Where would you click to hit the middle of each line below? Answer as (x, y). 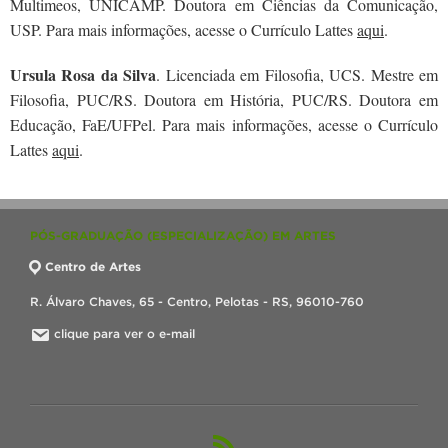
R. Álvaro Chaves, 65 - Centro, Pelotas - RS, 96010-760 (197, 301)
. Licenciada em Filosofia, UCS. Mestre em (297, 74)
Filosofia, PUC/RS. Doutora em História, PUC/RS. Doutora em (224, 99)
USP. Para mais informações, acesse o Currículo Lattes (183, 29)
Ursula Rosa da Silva (83, 74)
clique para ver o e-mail (124, 333)
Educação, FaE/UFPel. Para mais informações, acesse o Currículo (224, 124)
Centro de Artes (93, 266)
